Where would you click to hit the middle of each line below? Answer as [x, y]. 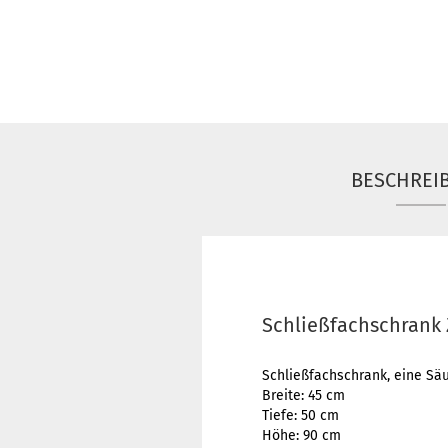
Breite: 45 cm [303, 395]
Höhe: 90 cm [301, 435]
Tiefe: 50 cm [300, 415]
